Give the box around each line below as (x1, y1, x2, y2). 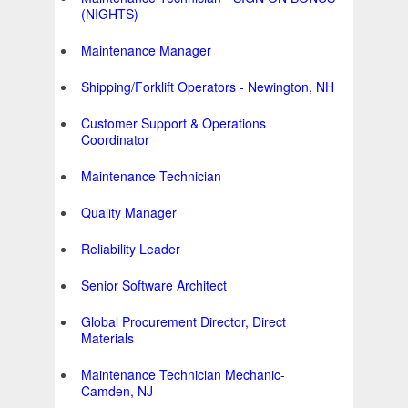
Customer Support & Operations (81, 114, 266, 133)
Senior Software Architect (81, 276, 227, 295)
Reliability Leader (81, 240, 180, 259)
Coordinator (81, 130, 149, 149)
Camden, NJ (81, 382, 153, 401)
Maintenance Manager (81, 41, 211, 60)
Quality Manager (81, 203, 177, 222)
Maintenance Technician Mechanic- (81, 365, 285, 384)
